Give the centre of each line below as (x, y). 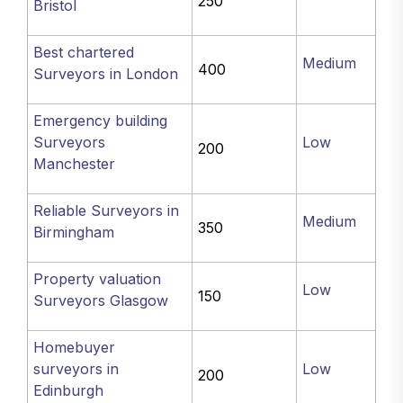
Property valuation (98, 279)
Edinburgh (69, 390)
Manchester (75, 164)
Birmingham (74, 232)
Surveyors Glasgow (101, 300)
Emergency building (101, 121)
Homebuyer (75, 347)
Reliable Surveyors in (107, 210)
